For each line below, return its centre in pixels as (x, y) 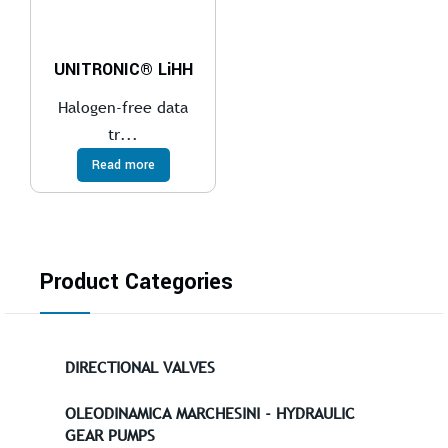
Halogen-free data (123, 107)
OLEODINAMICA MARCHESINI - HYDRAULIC (210, 413)
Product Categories (136, 282)
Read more (123, 165)
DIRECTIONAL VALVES (140, 367)
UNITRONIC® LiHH (123, 70)
